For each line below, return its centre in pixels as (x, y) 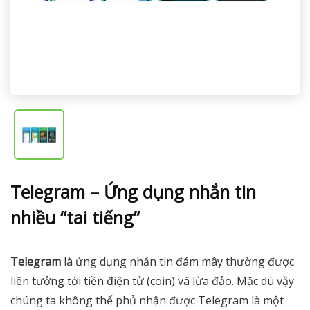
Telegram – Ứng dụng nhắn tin (133, 192)
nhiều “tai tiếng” (75, 218)
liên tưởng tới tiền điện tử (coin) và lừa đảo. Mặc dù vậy (152, 281)
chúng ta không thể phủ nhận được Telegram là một (147, 301)
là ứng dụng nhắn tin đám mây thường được (177, 262)
